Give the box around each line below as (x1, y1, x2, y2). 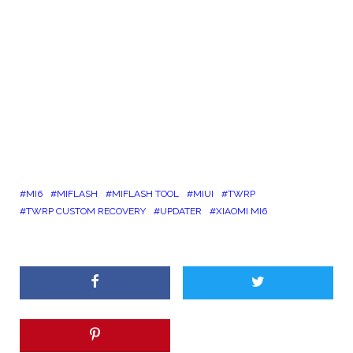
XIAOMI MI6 (216, 205, 267, 217)
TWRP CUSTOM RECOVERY (26, 205, 146, 217)
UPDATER (160, 205, 202, 217)
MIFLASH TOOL (112, 188, 179, 199)
